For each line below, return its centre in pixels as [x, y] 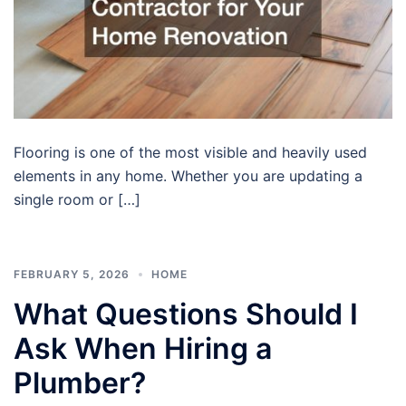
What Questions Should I [186, 314]
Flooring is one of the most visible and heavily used [190, 152]
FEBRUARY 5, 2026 [72, 274]
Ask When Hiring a [143, 348]
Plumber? [80, 382]
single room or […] [77, 199]
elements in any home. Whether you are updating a [188, 175]
